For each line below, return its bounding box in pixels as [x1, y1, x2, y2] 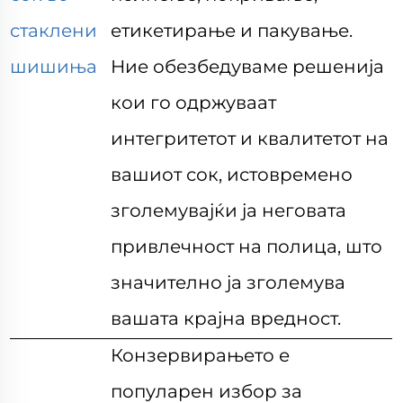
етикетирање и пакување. [111, 20, 354, 41]
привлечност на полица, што [111, 236, 383, 257]
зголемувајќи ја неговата [111, 200, 347, 221]
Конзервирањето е [111, 345, 291, 366]
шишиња [10, 56, 98, 77]
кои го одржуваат [111, 92, 277, 113]
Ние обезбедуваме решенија [111, 56, 385, 77]
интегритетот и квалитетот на [111, 128, 390, 149]
